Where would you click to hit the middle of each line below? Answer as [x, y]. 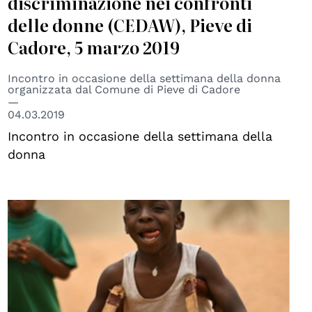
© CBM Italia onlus [53, 209]
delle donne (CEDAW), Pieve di [130, 24]
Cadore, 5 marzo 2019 [93, 47]
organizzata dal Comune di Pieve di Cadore [124, 89]
